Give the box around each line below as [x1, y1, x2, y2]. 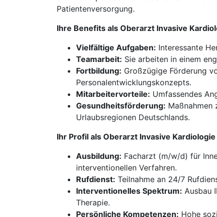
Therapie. [76, 198, 110, 207]
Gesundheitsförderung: [76, 101, 166, 110]
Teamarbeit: [76, 54, 122, 64]
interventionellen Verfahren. [76, 163, 177, 172]
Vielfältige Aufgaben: [76, 43, 156, 52]
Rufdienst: [76, 174, 115, 184]
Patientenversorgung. [57, 4, 135, 14]
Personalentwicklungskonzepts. [76, 77, 191, 87]
